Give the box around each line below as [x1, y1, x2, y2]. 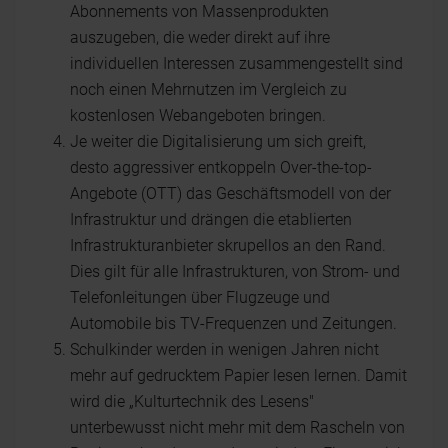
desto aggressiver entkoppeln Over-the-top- [70, 158, 372, 177]
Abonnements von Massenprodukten [70, 2, 329, 21]
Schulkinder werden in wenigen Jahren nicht [70, 340, 379, 359]
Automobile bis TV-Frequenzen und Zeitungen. [70, 314, 397, 333]
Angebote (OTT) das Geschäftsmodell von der [70, 184, 391, 203]
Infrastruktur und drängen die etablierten [70, 210, 352, 229]
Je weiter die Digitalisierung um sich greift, [70, 132, 366, 151]
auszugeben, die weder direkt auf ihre [70, 28, 330, 47]
